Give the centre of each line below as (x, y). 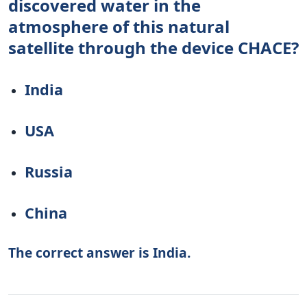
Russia (49, 171)
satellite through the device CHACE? (153, 47)
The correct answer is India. (99, 252)
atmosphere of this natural (119, 26)
